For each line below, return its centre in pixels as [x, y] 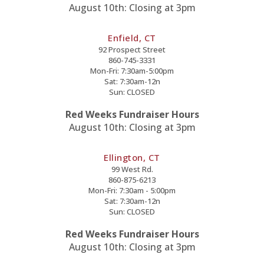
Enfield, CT [132, 37]
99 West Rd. [132, 169]
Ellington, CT [132, 157]
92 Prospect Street [132, 49]
